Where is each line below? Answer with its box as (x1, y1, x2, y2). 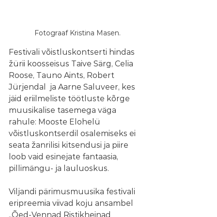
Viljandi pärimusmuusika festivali (9, 186, 137, 196)
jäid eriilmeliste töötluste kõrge (9, 93, 132, 103)
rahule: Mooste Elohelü (9, 117, 102, 126)
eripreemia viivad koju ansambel (9, 198, 135, 208)
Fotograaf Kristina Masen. (34, 28, 121, 37)
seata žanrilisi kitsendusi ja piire (9, 140, 130, 150)
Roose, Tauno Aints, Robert (9, 70, 116, 80)
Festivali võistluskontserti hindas (9, 47, 137, 57)
